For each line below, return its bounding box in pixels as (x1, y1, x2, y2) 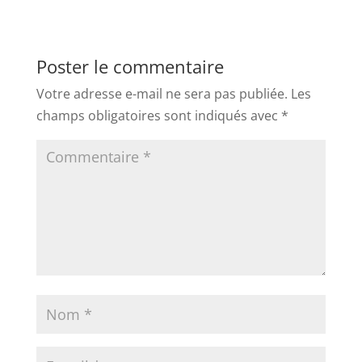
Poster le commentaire (36, 54, 224, 79)
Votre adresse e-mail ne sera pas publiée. (36, 85, 288, 103)
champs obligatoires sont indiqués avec (36, 107, 281, 125)
